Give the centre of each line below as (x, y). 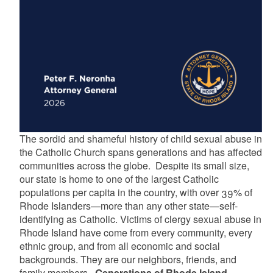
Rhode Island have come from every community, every (136, 232)
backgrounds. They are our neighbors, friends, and (128, 259)
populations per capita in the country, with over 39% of (136, 192)
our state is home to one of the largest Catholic (119, 179)
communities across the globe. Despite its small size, (134, 165)
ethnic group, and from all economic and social (119, 246)
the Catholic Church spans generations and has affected (140, 152)
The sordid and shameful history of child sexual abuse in (140, 138)
